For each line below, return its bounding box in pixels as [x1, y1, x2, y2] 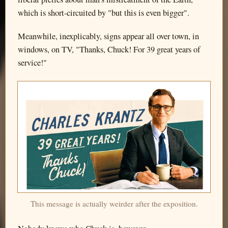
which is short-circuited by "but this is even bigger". [18, 7, 189, 19]
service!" [18, 56, 47, 68]
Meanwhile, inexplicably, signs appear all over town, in [18, 30, 199, 42]
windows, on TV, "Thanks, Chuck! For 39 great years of [18, 43, 200, 55]
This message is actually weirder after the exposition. [30, 198, 198, 209]
